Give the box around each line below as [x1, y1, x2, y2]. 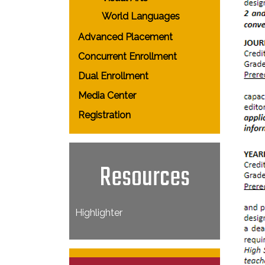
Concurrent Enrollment [78, 51, 177, 62]
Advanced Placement [78, 31, 173, 43]
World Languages [102, 11, 180, 22]
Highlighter [75, 207, 122, 218]
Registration [78, 109, 131, 121]
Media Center [78, 90, 136, 101]
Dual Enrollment [78, 70, 148, 82]
